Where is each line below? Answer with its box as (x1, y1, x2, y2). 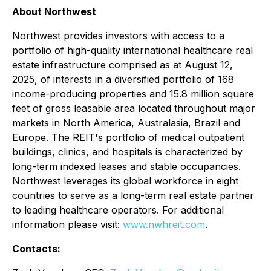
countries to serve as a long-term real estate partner (12, 189, 254, 201)
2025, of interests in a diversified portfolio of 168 (12, 73, 234, 85)
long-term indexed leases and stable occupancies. (12, 160, 241, 172)
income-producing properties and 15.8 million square (12, 88, 254, 100)
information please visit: (12, 218, 123, 230)
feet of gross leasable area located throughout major (12, 102, 255, 114)
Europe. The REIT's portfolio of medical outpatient (12, 131, 244, 143)
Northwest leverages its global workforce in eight (12, 175, 238, 187)
